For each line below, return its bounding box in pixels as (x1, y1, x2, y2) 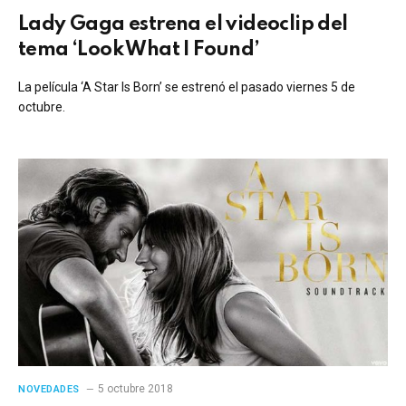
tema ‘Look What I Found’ (18, 39, 260, 60)
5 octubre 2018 (97, 382, 173, 395)
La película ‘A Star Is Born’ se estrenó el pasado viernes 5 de (18, 79, 355, 94)
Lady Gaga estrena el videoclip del (18, 14, 348, 34)
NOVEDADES (18, 383, 80, 395)
